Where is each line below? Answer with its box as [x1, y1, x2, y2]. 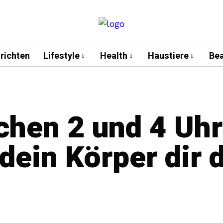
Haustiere [147, 49, 189, 63]
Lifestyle [43, 49, 80, 63]
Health [100, 49, 127, 63]
